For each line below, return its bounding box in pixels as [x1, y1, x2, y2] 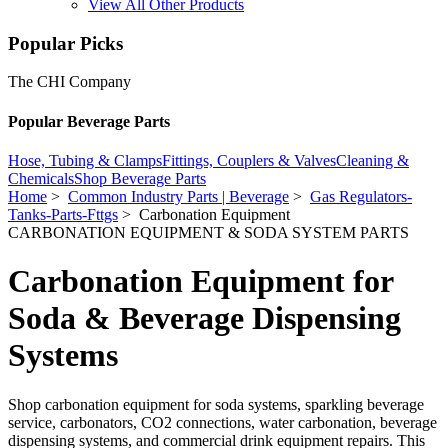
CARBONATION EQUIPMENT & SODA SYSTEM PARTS [8, 223, 409, 241]
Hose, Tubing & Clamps [8, 151, 162, 169]
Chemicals [8, 169, 74, 187]
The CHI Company [8, 73, 131, 91]
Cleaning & [336, 151, 409, 169]
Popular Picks [8, 32, 123, 54]
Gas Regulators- [310, 187, 412, 205]
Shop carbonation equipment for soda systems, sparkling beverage [8, 395, 424, 413]
